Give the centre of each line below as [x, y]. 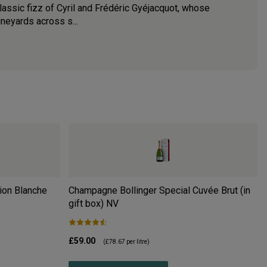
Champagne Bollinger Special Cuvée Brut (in [159, 191]
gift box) [86, 204]
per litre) [137, 242]
